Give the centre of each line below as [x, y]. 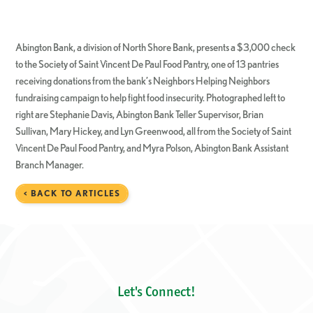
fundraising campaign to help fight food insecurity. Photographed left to [151, 97]
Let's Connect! [156, 291]
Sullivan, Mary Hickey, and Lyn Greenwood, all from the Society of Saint [154, 131]
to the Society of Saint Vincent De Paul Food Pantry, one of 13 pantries [147, 64]
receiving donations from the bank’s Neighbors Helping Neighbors [143, 80]
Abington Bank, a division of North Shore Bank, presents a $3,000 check [156, 47]
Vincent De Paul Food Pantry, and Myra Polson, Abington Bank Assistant [152, 147]
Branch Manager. [50, 164]
